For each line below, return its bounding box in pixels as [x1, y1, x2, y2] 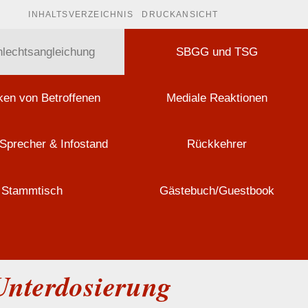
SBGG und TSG [176, 45, 258, 58]
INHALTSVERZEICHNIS [28, 10, 133, 19]
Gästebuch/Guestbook [159, 184, 275, 197]
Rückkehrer [187, 137, 247, 151]
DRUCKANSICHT [142, 10, 219, 19]
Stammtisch [1, 184, 63, 197]
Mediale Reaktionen [166, 91, 268, 105]
